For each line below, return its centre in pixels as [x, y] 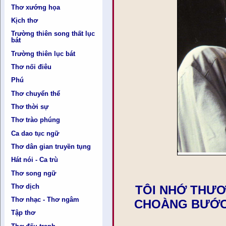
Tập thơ [23, 213]
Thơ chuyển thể [36, 93]
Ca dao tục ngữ [35, 133]
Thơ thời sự [30, 106]
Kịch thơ [25, 21]
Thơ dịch [25, 186]
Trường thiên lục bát [43, 53]
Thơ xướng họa [36, 7]
